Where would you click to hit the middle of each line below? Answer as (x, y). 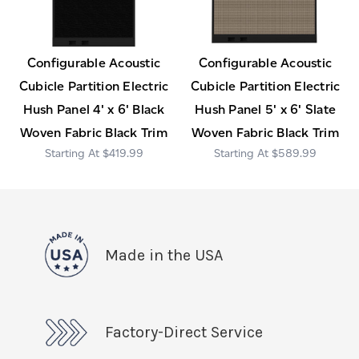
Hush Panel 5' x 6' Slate (265, 110)
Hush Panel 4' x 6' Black (94, 110)
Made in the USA (164, 256)
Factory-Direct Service (184, 333)
